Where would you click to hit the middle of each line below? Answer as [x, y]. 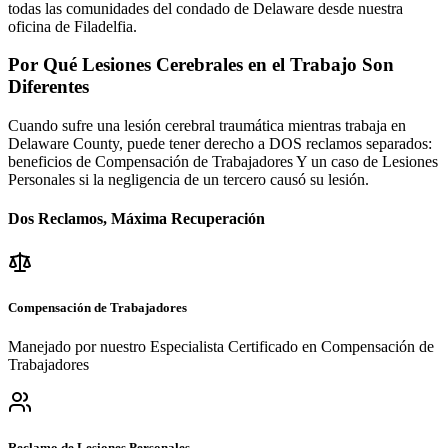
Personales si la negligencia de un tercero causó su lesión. [188, 180]
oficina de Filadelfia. [72, 26]
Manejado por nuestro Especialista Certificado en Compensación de [221, 346]
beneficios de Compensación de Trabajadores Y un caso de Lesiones [223, 162]
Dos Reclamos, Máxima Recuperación [136, 219]
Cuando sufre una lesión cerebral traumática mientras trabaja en [207, 126]
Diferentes [48, 87]
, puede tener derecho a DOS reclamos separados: [275, 144]
